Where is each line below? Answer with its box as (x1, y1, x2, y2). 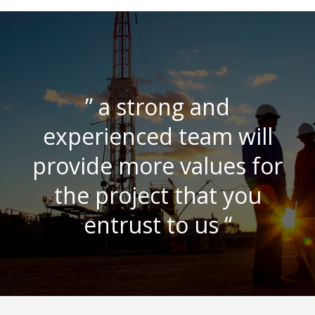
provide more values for (32, 150, 283, 181)
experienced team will (42, 121, 273, 151)
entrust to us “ (83, 210, 232, 240)
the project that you (53, 180, 262, 210)
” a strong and (85, 91, 230, 122)
